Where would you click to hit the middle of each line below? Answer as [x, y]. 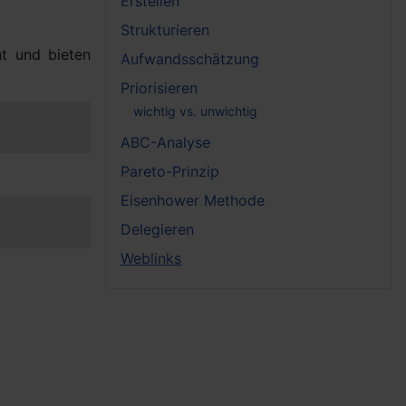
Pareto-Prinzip [170, 171]
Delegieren [157, 229]
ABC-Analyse [165, 142]
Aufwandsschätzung [190, 58]
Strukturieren [165, 29]
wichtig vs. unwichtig [195, 111]
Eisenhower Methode [193, 200]
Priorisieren [159, 87]
